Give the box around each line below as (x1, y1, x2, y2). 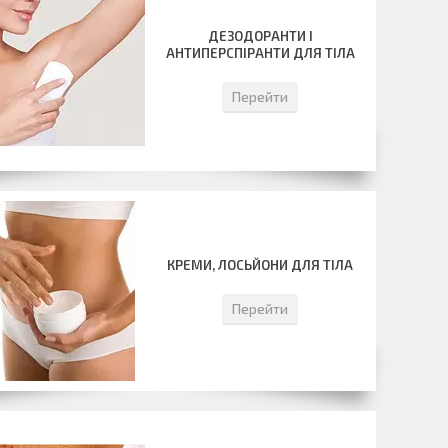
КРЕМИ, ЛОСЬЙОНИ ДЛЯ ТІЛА (167, 257, 354, 273)
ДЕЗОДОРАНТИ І (207, 28, 313, 44)
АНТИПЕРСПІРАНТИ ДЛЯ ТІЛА (165, 45, 355, 61)
